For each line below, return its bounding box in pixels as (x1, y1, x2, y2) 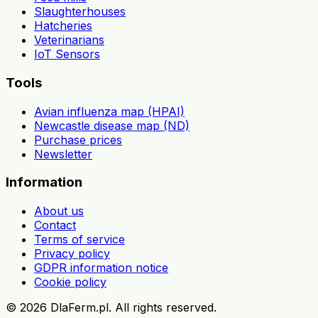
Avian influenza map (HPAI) (34, 104, 185, 119)
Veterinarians (34, 33, 104, 48)
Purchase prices (34, 132, 122, 147)
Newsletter (34, 146, 92, 161)
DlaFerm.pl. (47, 300, 115, 315)
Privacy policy (34, 246, 110, 261)
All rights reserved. (115, 300, 216, 315)
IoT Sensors (34, 47, 100, 62)
